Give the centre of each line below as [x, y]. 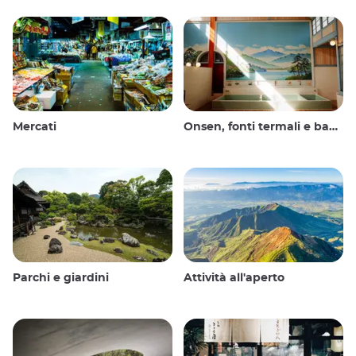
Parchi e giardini [61, 278]
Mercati [35, 128]
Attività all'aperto [234, 278]
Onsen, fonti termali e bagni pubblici [256, 128]
